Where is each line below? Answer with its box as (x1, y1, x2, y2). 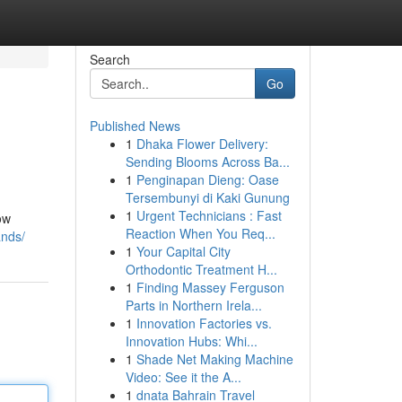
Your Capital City (135, 242, 231, 260)
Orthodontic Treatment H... (125, 260, 277, 278)
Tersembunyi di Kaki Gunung (125, 188, 290, 206)
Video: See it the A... (125, 368, 241, 386)
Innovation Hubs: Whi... (125, 332, 258, 350)
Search (89, 50, 130, 68)
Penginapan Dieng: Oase (135, 170, 279, 188)
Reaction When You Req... (125, 224, 275, 242)
